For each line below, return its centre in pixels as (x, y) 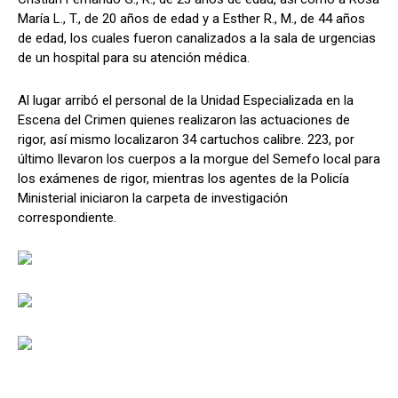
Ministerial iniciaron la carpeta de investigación (153, 199)
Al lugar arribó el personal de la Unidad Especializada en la (186, 101)
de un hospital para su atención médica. (134, 58)
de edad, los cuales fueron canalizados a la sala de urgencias (197, 39)
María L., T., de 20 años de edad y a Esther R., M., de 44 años (191, 19)
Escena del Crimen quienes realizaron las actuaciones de (184, 120)
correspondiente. (67, 218)
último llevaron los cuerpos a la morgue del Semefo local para (199, 159)
